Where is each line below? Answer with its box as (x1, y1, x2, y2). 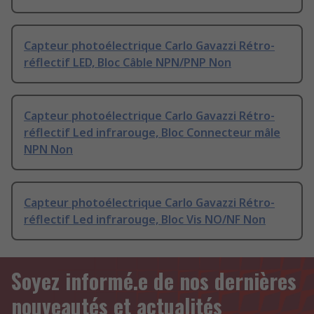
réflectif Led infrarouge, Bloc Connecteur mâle (24, 125, 280, 141)
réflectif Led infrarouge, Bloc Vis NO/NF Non (24, 212, 266, 228)
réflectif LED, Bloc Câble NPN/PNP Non (24, 55, 231, 71)
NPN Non (24, 142, 73, 158)
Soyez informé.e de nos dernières (11, 265, 296, 297)
